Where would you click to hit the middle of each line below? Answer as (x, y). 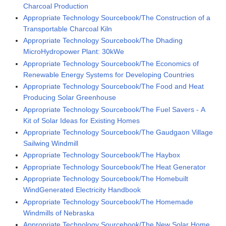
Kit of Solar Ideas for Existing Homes (82, 120)
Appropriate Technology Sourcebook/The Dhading (103, 41)
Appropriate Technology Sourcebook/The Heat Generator (115, 167)
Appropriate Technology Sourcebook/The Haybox (102, 155)
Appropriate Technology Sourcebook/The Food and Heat (114, 87)
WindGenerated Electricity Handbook (82, 190)
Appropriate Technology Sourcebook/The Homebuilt (106, 179)
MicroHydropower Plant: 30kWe (74, 52)
